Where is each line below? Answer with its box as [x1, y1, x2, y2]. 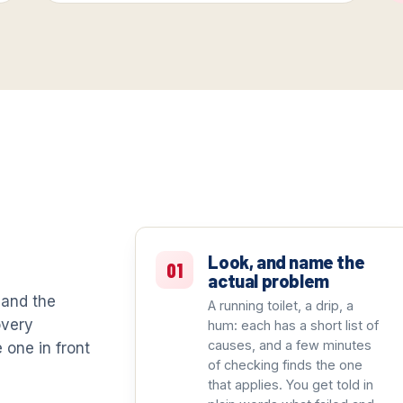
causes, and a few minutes [208, 337, 372, 354]
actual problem [208, 270, 329, 292]
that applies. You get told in [208, 377, 374, 393]
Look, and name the [208, 251, 365, 273]
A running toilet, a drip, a [208, 298, 354, 314]
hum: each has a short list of [208, 318, 380, 334]
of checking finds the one [208, 357, 363, 373]
